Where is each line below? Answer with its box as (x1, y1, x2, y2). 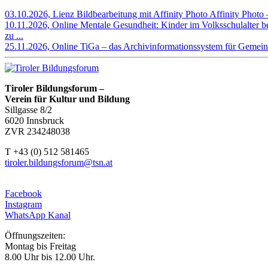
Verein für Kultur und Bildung (5, 94, 130, 105)
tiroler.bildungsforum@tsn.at (5, 157, 112, 168)
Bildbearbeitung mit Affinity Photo (77, 9, 209, 20)
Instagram (5, 199, 42, 210)
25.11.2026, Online (5, 41, 78, 52)
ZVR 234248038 (5, 126, 70, 137)
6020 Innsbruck (5, 115, 64, 126)
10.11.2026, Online (5, 20, 78, 31)
